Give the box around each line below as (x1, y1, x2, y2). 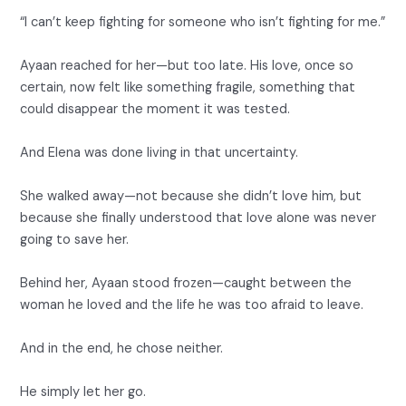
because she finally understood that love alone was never (20, 209, 377, 227)
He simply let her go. (20, 383, 147, 401)
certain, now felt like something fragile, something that (20, 79, 356, 97)
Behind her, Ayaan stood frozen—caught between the (20, 275, 353, 293)
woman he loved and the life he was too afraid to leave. (20, 296, 364, 314)
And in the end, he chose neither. (20, 340, 224, 358)
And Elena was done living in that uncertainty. (20, 144, 299, 162)
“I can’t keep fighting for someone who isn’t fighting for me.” (20, 14, 386, 32)
